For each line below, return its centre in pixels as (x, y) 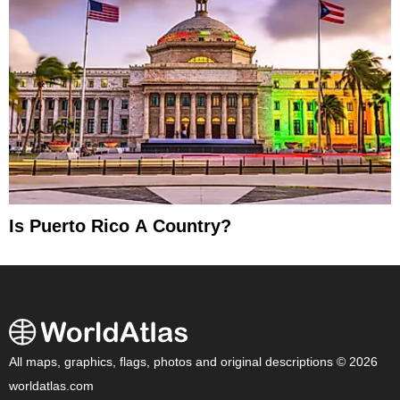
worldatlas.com (51, 386)
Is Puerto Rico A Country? (120, 225)
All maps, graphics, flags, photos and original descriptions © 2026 (193, 362)
